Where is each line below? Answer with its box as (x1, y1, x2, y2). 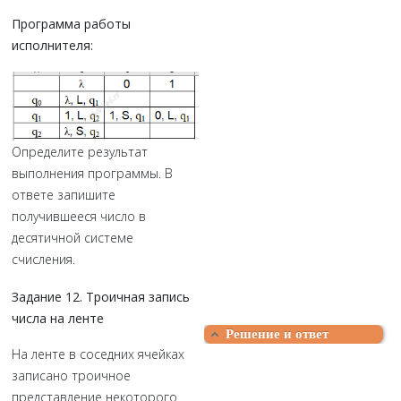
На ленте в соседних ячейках (12, 346, 184, 363)
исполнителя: (12, 37, 93, 54)
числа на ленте (12, 310, 104, 327)
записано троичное (12, 367, 131, 384)
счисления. (12, 251, 75, 268)
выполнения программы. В (12, 165, 173, 182)
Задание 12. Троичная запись (12, 288, 190, 305)
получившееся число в (12, 208, 146, 225)
